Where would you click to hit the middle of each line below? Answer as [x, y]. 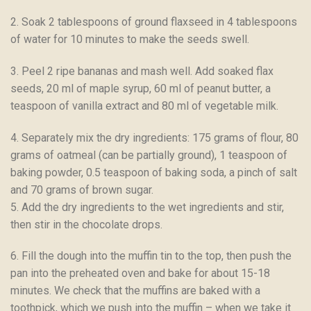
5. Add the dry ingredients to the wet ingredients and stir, [147, 207]
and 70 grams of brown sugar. [82, 190]
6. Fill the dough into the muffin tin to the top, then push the [151, 256]
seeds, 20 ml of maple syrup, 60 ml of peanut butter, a [141, 88]
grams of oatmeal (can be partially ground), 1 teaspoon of [149, 155]
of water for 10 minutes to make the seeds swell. [130, 39]
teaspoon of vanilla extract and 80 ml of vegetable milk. [144, 106]
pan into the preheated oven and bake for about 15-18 [140, 274]
